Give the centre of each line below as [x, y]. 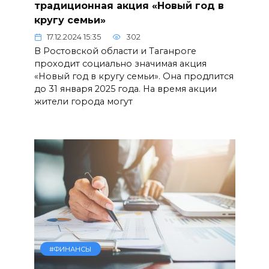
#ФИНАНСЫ [71, 249]
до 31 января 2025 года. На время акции [125, 89]
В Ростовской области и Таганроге [115, 51]
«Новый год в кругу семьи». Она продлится [134, 77]
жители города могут [83, 102]
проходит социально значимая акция [120, 64]
